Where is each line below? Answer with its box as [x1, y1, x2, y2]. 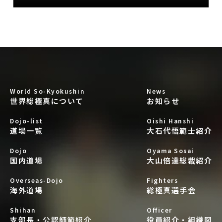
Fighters [147, 176, 178, 185]
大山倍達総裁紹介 [147, 155, 212, 166]
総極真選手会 [147, 185, 196, 196]
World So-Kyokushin [10, 87, 85, 96]
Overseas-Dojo [10, 176, 63, 185]
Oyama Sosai [147, 146, 194, 155]
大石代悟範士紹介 [147, 125, 212, 136]
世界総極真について [10, 96, 84, 107]
